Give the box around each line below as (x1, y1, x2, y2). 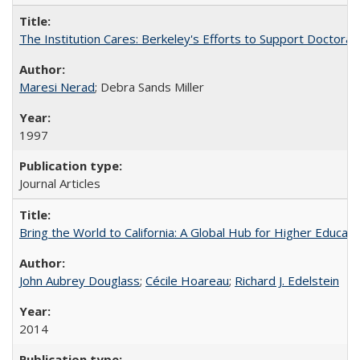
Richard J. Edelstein (235, 272, 339, 288)
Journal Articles (19, 175, 100, 191)
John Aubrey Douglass (19, 272, 140, 288)
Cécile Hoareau (145, 272, 229, 288)
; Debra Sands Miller (95, 79, 204, 95)
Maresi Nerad (19, 79, 95, 95)
